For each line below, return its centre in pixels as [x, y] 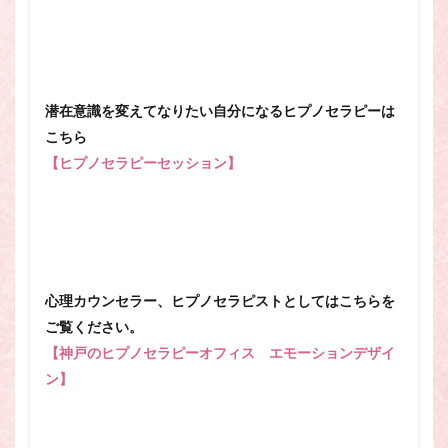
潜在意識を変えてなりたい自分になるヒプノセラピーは [220, 111]
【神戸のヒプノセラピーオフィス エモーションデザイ [220, 353]
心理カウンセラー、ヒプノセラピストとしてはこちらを [220, 301]
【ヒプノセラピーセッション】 [143, 163]
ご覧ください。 [94, 327]
